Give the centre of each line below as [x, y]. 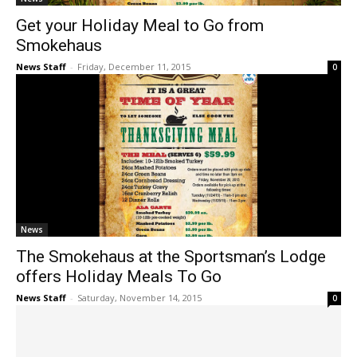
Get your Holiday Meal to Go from [140, 26]
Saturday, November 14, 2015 [139, 298]
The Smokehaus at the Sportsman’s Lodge [171, 257]
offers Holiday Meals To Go [119, 277]
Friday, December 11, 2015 [134, 67]
